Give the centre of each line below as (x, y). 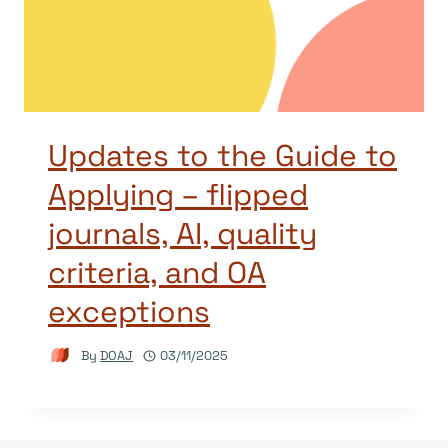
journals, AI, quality (182, 233)
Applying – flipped (178, 194)
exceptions (129, 311)
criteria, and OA (157, 272)
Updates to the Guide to (222, 155)
